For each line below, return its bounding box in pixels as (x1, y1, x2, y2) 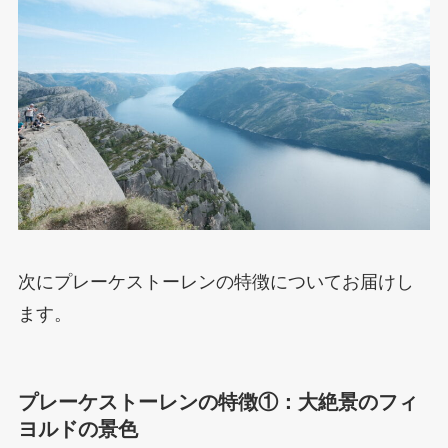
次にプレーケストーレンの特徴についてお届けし (17, 271, 414, 292)
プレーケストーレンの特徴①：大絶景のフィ (17, 390, 418, 413)
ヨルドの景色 (17, 417, 138, 440)
